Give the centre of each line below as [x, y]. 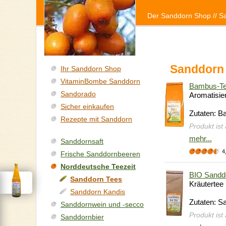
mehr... [200, 138]
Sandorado [78, 94]
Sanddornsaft [82, 142]
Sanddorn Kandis [98, 192]
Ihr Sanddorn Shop [91, 69]
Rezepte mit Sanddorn [96, 119]
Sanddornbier [82, 217]
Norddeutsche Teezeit [98, 167]
